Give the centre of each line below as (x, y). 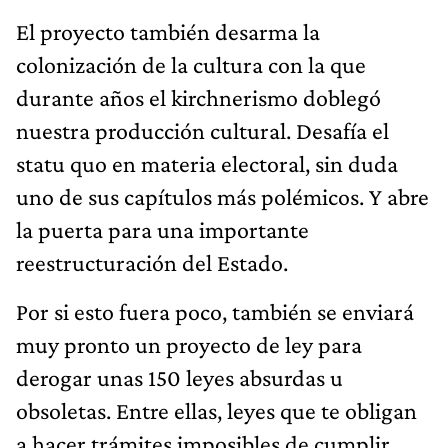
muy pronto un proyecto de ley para (189, 344)
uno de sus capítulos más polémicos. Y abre (222, 196)
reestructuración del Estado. (152, 262)
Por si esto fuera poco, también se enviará (215, 311)
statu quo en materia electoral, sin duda (207, 163)
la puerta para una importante (162, 229)
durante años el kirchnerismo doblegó (198, 97)
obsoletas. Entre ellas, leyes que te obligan (216, 410)
